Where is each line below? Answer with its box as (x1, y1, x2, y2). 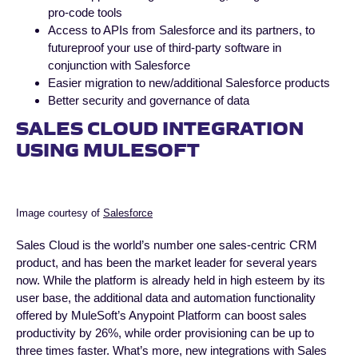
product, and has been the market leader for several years (16, 256, 317, 270)
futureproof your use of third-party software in (48, 41, 281, 55)
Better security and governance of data (48, 93, 249, 108)
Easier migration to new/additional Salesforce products (48, 76, 330, 90)
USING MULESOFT (16, 134, 200, 162)
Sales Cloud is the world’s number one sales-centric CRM (16, 238, 317, 253)
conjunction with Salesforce (48, 58, 190, 73)
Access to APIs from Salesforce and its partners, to (48, 23, 315, 38)
